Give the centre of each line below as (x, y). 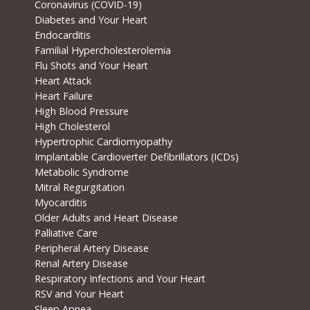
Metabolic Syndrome (81, 172)
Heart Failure (63, 96)
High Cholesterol (72, 127)
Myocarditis (61, 203)
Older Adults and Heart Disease (106, 218)
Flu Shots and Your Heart (91, 66)
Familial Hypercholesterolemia (102, 51)
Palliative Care (66, 233)
